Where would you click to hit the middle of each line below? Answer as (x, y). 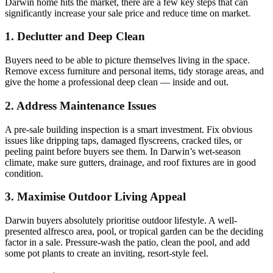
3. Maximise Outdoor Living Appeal (95, 197)
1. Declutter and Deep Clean (75, 37)
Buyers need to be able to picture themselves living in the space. (127, 60)
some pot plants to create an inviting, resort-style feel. (107, 253)
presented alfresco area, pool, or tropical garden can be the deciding (134, 231)
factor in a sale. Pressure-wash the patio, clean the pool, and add (127, 242)
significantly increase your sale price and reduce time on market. (128, 13)
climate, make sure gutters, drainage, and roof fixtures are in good (130, 162)
